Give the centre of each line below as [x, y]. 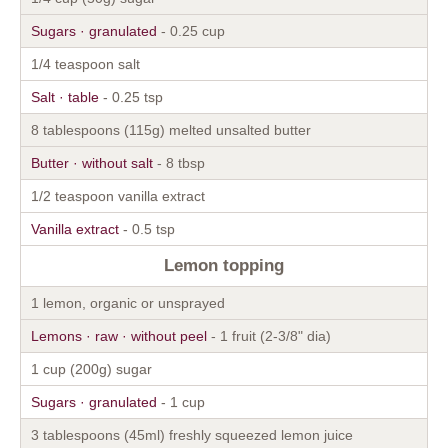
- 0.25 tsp [131, 96]
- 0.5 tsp [147, 228]
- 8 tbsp [179, 162]
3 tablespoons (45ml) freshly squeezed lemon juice [192, 434]
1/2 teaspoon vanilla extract [118, 195]
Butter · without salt [92, 162]
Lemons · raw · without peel [119, 335]
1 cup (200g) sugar [91, 368]
